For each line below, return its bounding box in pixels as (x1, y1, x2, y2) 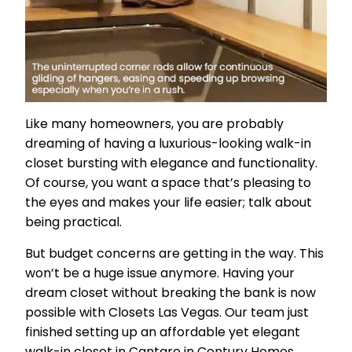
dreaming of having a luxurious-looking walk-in (25, 134, 311, 153)
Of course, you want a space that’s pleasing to (25, 174, 311, 192)
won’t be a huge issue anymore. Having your (25, 264, 295, 283)
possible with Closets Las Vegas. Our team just (25, 303, 309, 322)
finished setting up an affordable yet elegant (25, 323, 300, 342)
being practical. (25, 213, 125, 232)
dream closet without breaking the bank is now (25, 284, 316, 302)
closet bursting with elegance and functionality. (25, 154, 317, 173)
